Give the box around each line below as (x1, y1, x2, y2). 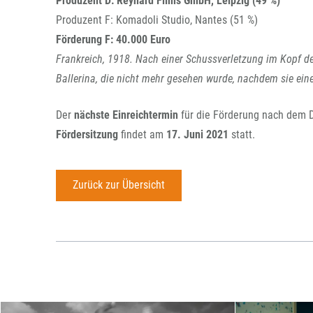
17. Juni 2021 (166, 128, 231, 141)
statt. (231, 128, 255, 141)
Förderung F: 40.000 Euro (56, 33, 170, 46)
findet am (121, 128, 166, 141)
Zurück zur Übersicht (72, 178, 165, 192)
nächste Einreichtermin (74, 108, 181, 122)
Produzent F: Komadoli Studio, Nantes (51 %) (56, 13, 258, 27)
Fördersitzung (56, 128, 121, 141)
